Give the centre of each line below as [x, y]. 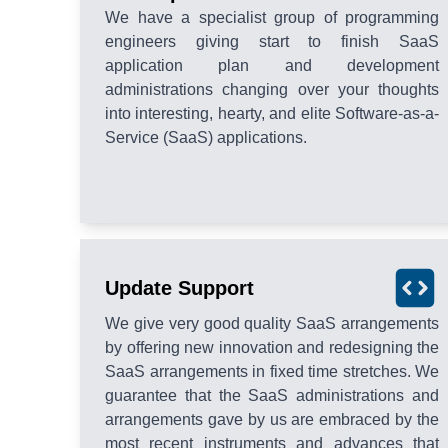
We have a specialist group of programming [272, 18]
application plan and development [272, 66]
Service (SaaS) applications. [206, 138]
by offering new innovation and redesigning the [272, 348]
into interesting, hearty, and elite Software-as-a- [272, 114]
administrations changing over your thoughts [272, 90]
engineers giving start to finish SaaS [272, 42]
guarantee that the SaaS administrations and [272, 396]
